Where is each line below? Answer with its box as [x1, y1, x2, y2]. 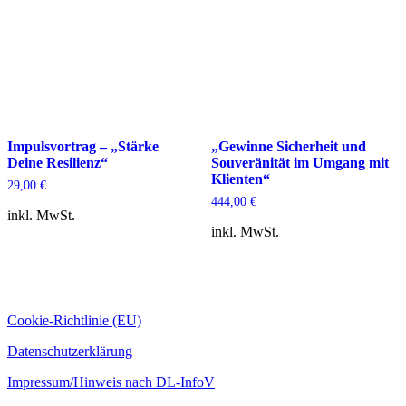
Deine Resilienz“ [7, 154, 108, 170]
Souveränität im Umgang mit [210, 154, 389, 170]
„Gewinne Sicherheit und [210, 138, 366, 154]
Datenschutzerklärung [7, 343, 132, 359]
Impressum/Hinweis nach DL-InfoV [7, 373, 215, 390]
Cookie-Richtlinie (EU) [7, 312, 141, 328]
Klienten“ [210, 170, 270, 187]
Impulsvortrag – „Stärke [7, 138, 159, 154]
